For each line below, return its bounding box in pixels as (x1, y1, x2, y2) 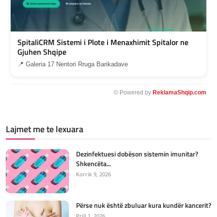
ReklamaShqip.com (153, 89, 206, 96)
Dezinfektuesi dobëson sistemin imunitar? (76, 149, 198, 159)
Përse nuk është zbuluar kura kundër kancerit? (76, 200, 211, 211)
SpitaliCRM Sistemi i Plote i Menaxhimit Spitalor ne (17, 36, 188, 48)
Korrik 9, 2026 (76, 170, 111, 178)
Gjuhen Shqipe (17, 46, 66, 58)
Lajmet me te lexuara (6, 123, 83, 136)
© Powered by (114, 89, 153, 96)
